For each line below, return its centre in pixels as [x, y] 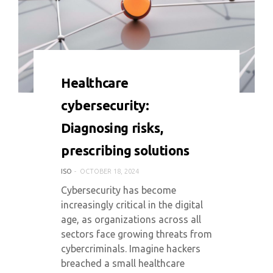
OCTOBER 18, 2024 [109, 171]
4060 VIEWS [145, 75]
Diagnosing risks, [112, 128]
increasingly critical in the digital [132, 205]
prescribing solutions [125, 150]
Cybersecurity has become [119, 190]
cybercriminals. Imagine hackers [131, 249]
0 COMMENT [89, 75]
